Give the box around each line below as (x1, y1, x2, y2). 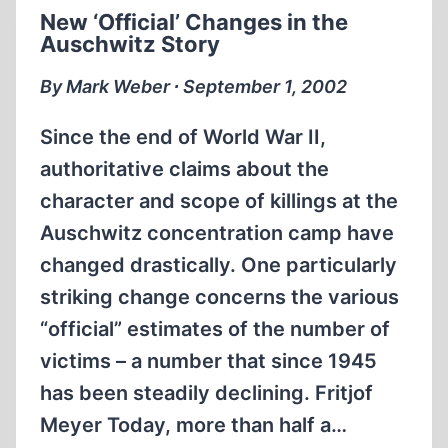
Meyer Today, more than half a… (40, 413, 347, 437)
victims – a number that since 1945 (40, 349, 377, 373)
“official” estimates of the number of (40, 317, 390, 341)
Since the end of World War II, (40, 125, 326, 149)
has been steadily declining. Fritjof (40, 381, 373, 405)
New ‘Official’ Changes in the (40, 9, 348, 35)
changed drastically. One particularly (40, 253, 397, 277)
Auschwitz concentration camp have (40, 221, 394, 245)
